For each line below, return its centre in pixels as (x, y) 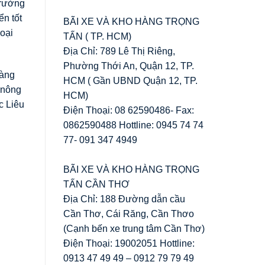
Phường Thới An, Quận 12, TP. (129, 66)
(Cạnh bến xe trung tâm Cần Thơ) (134, 228)
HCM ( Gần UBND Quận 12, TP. (130, 80)
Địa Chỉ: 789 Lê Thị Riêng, (119, 51)
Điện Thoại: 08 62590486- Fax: (129, 110)
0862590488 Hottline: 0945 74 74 (133, 125)
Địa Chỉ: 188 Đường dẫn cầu (124, 199)
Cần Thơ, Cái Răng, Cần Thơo (129, 214)
